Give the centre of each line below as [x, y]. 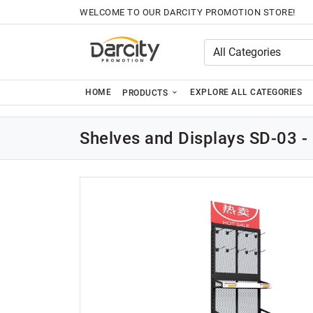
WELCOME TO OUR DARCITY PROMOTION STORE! [188, 12]
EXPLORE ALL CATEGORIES [246, 92]
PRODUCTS [146, 93]
